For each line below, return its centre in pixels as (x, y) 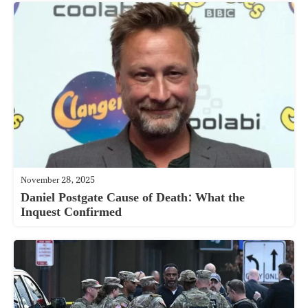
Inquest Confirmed (71, 212)
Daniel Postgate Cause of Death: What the (133, 198)
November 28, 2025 (58, 181)
